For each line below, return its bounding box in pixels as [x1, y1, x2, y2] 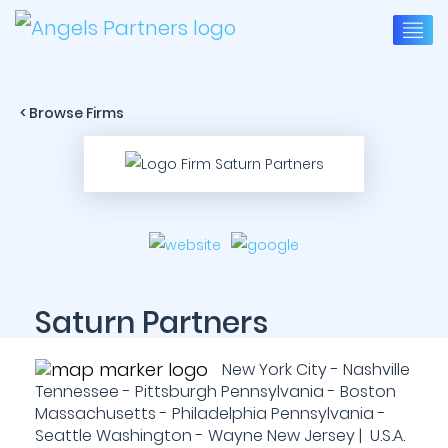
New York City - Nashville [218, 358, 410, 381]
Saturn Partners [35, 302, 268, 344]
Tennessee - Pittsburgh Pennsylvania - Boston [35, 380, 396, 403]
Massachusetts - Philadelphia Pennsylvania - [35, 402, 386, 425]
